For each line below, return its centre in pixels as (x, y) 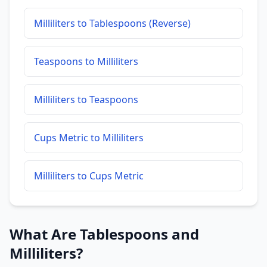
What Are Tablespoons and (104, 234)
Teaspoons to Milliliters (86, 61)
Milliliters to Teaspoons (86, 100)
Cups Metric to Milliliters (89, 138)
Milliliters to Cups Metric (89, 176)
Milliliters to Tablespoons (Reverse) (112, 23)
